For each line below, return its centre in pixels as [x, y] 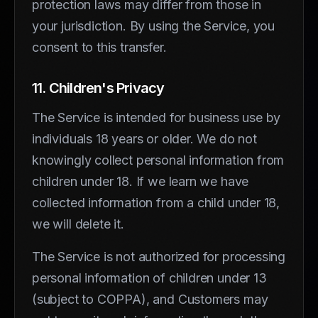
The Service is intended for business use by [157, 117]
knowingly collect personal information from [158, 160]
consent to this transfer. [99, 47]
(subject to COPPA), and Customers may [150, 299]
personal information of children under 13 [149, 278]
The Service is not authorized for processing [159, 256]
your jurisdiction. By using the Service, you [154, 26]
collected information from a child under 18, [156, 202]
